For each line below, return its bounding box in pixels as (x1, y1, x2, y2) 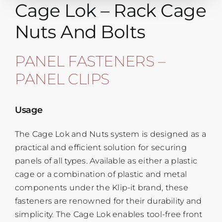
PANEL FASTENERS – (14, 52, 166, 70)
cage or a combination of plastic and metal (14, 169, 187, 179)
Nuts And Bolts (14, 20, 146, 43)
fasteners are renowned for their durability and (14, 196, 202, 206)
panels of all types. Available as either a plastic (14, 156, 197, 166)
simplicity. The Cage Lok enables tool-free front (14, 209, 203, 219)
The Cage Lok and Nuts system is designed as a (14, 129, 206, 139)
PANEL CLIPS (14, 69, 110, 88)
